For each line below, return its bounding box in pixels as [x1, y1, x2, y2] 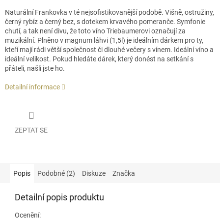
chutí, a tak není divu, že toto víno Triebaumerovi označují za [5, 27, 186, 35]
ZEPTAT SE [15, 126, 48, 134]
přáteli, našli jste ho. [5, 64, 65, 73]
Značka [112, 169, 135, 177]
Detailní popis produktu [15, 192, 104, 202]
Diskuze [82, 169, 106, 177]
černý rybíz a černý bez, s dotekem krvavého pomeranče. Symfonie [5, 18, 205, 26]
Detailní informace [5, 83, 60, 91]
